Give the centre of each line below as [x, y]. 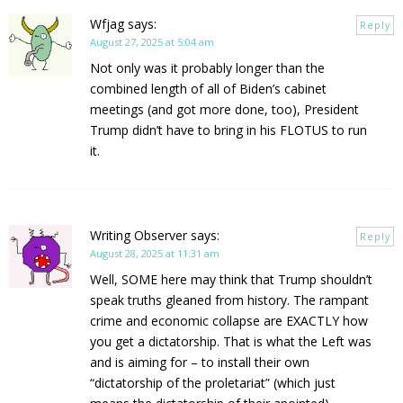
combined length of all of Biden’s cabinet [208, 88]
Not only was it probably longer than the [207, 67]
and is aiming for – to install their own [200, 362]
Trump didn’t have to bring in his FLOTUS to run [228, 130]
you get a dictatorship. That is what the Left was [231, 341]
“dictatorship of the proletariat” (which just [213, 382]
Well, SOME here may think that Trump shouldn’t [231, 279]
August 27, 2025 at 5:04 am [152, 41]
